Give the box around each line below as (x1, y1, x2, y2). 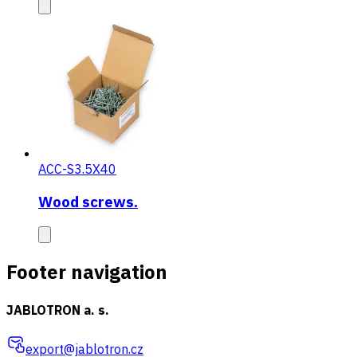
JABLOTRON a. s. (6, 301, 109, 318)
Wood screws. (38, 191, 138, 211)
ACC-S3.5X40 (38, 161, 116, 177)
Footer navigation (6, 259, 167, 285)
